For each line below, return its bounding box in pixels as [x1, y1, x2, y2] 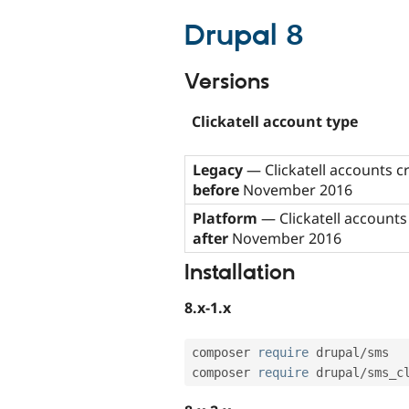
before [193, 179, 239, 200]
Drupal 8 [184, 18, 304, 56]
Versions [184, 68, 269, 97]
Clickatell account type [192, 110, 358, 131]
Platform [193, 207, 257, 228]
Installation [184, 258, 295, 287]
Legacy [193, 159, 243, 180]
